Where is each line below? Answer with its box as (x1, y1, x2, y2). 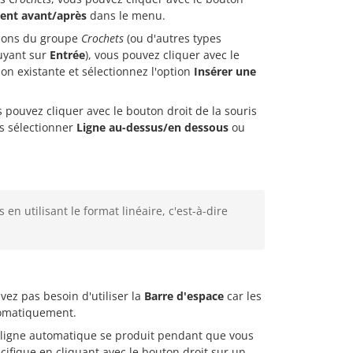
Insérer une (194, 64, 256, 80)
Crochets (81, 31, 124, 46)
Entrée (50, 47, 85, 63)
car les (224, 288, 262, 304)
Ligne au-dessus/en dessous (76, 120, 229, 136)
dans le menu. (87, 8, 165, 24)
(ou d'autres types (124, 31, 221, 46)
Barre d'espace (144, 288, 224, 304)
